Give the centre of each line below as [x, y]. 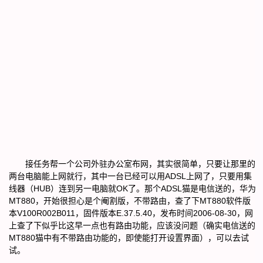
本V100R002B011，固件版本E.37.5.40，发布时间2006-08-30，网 [131, 213]
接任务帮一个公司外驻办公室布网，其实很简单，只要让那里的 [132, 164]
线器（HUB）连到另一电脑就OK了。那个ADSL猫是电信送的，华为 [132, 188]
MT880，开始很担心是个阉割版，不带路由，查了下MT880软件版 [130, 201]
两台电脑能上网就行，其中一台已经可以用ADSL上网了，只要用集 [130, 176]
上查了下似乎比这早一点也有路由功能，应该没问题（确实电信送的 [132, 225]
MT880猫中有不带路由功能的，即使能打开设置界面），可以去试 [129, 238]
